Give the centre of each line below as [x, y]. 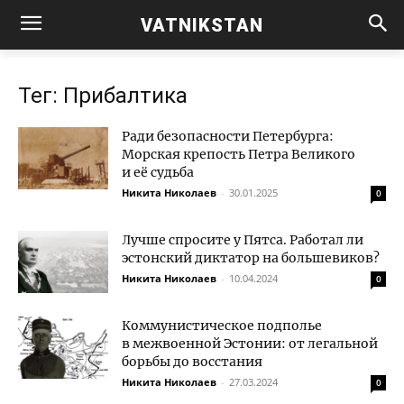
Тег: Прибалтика [103, 96]
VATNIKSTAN [202, 25]
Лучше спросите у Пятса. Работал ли [243, 240]
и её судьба [158, 172]
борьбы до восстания [192, 362]
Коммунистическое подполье [222, 326]
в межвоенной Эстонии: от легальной [250, 344]
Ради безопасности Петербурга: [228, 136]
